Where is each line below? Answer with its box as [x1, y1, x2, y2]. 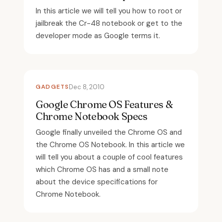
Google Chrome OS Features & [36, 98, 173, 111]
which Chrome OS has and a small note [36, 165, 168, 174]
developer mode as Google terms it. [36, 31, 160, 41]
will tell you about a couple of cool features [36, 152, 183, 162]
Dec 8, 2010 [69, 83, 105, 91]
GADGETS [36, 83, 69, 91]
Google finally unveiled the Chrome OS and [36, 127, 182, 137]
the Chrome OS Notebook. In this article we [36, 140, 185, 150]
